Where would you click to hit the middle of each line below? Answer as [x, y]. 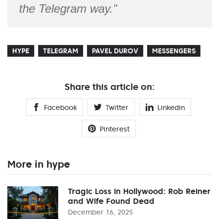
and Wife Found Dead [111, 201]
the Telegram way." [68, 8]
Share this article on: [109, 87]
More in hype [39, 164]
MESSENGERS [174, 51]
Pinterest [114, 129]
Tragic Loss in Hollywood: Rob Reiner [139, 191]
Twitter [117, 107]
